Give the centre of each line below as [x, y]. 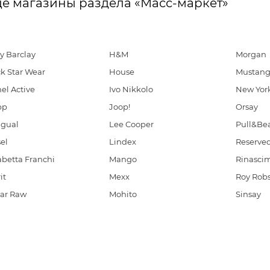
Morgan [251, 54]
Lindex [123, 142]
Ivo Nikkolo [131, 89]
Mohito [123, 194]
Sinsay [248, 194]
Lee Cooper [132, 124]
